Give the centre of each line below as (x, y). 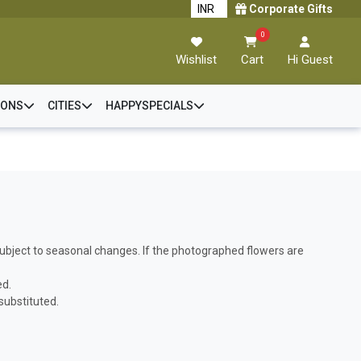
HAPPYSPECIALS (149, 106)
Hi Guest (310, 60)
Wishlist (196, 60)
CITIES (64, 106)
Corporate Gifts (290, 9)
